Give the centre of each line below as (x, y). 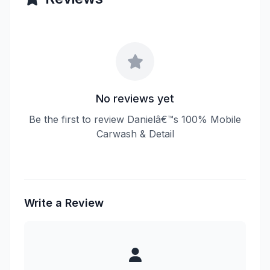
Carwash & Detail (135, 134)
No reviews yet (135, 99)
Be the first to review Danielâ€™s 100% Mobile (135, 119)
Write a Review (64, 203)
